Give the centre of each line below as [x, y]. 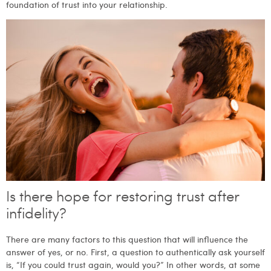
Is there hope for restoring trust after [123, 198]
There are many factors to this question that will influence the [127, 239]
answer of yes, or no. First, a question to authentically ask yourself [135, 252]
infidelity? [38, 215]
